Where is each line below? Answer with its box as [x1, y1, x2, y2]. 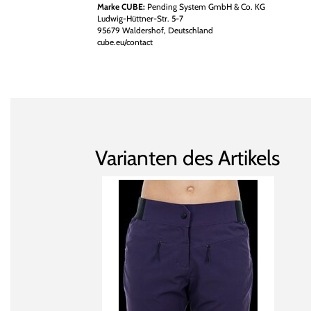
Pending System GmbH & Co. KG [144, 1, 265, 12]
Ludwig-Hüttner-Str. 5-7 [96, 13, 183, 24]
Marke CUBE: [96, 1, 145, 12]
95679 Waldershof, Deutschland [96, 25, 213, 35]
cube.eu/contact [96, 37, 153, 47]
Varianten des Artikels [95, 145, 280, 171]
